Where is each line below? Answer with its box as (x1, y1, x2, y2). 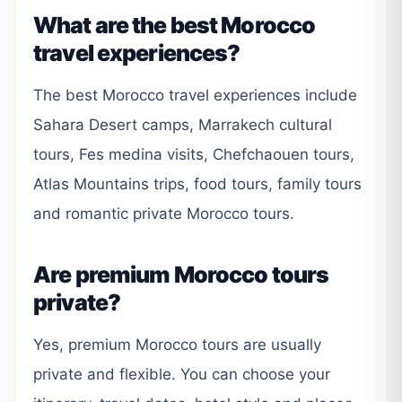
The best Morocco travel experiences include (33, 85, 357, 104)
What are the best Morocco (33, 11, 316, 39)
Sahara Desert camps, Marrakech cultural (33, 115, 332, 134)
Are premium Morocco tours (33, 260, 329, 288)
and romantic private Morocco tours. (33, 204, 294, 223)
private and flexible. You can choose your (33, 364, 330, 383)
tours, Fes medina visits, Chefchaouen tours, (33, 144, 354, 163)
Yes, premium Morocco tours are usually (33, 335, 321, 354)
